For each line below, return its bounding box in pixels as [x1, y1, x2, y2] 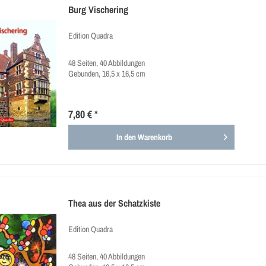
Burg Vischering [68, 3, 129, 17]
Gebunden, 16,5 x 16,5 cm [68, 68, 146, 80]
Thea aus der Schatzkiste [68, 197, 161, 210]
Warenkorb [138, 132, 173, 143]
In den [116, 132, 137, 143]
